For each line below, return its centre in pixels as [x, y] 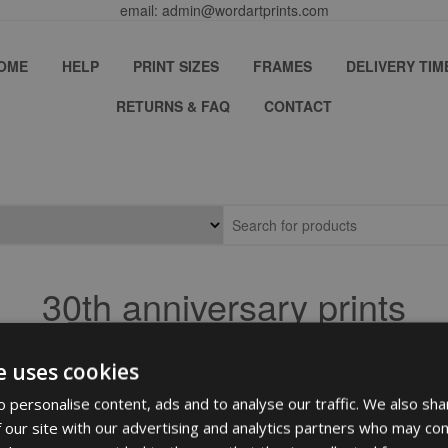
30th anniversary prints [224, 305]
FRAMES [282, 66]
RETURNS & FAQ [173, 106]
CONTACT [298, 106]
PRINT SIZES [176, 66]
